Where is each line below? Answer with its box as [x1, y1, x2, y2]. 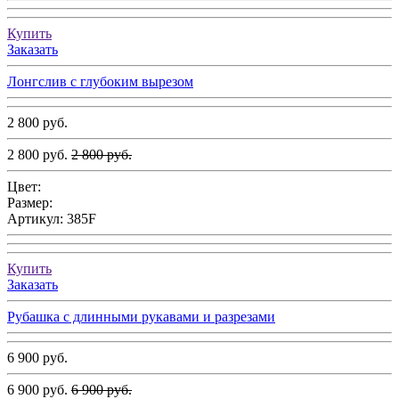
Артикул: [7, 211, 67, 227]
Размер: [7, 195, 53, 211]
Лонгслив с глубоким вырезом [7, 74, 193, 90]
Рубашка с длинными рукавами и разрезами [7, 309, 275, 325]
